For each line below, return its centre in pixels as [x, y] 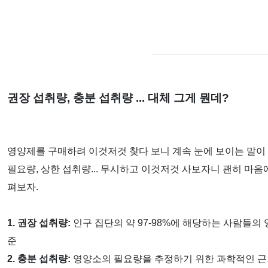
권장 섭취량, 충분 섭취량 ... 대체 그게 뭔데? [118, 98]
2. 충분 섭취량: [39, 258]
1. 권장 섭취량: [39, 223]
